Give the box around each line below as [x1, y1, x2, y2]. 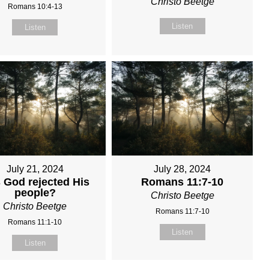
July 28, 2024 [154, 164, 211, 175]
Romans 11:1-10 [8, 218, 62, 227]
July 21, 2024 [6, 164, 64, 175]
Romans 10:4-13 [7, 2, 62, 11]
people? [14, 187, 56, 199]
